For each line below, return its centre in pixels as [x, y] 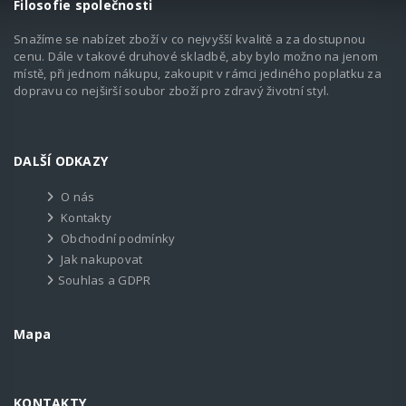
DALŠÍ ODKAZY [61, 160]
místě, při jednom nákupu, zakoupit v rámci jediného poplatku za [198, 73]
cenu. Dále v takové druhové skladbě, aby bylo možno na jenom [196, 56]
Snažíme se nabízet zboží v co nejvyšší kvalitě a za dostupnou [190, 39]
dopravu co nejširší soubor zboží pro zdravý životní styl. [172, 90]
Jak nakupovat [102, 259]
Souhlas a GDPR [104, 280]
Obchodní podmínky [118, 238]
